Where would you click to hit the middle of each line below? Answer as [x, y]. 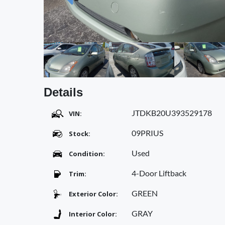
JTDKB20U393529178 [172, 113]
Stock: [80, 134]
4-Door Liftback [159, 173]
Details [63, 92]
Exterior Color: [93, 194]
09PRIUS [147, 133]
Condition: [87, 154]
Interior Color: [93, 214]
